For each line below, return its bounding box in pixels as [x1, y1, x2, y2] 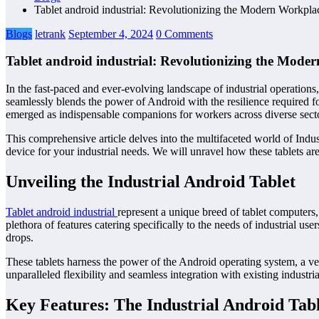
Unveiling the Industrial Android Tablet [6, 172, 296, 191]
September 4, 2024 [68, 27, 153, 40]
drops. [6, 231, 33, 244]
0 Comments [156, 27, 213, 40]
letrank [35, 27, 66, 40]
